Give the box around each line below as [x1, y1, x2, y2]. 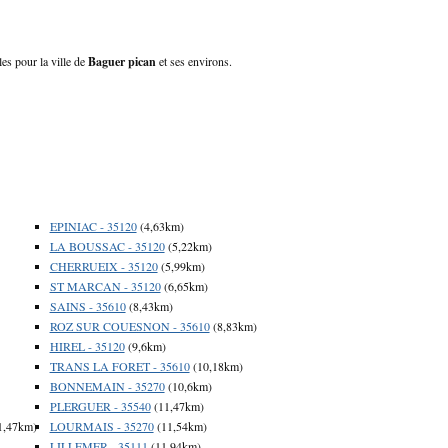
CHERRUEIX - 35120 [49, 257, 158, 274]
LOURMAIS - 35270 [49, 417, 154, 434]
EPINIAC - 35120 [49, 217, 137, 234]
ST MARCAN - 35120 [49, 277, 161, 294]
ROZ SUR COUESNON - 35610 [49, 317, 210, 334]
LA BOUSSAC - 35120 [49, 237, 165, 254]
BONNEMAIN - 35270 [49, 377, 165, 394]
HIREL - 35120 [49, 337, 125, 354]
